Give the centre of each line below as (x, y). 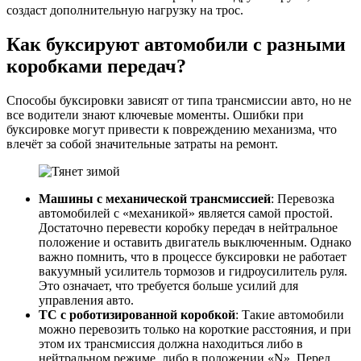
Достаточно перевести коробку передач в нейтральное (188, 228)
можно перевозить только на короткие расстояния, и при (195, 330)
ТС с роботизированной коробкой (137, 315)
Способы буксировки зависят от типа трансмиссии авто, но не (179, 101)
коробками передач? (96, 66)
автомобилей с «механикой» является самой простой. (186, 214)
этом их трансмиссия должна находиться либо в (171, 344)
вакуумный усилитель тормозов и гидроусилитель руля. (193, 272)
